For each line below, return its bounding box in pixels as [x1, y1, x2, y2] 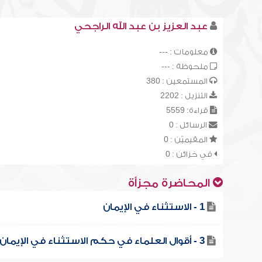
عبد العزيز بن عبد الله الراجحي [74, 21, 208, 32]
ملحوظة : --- [161, 62, 210, 71]
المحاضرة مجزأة [127, 177, 213, 189]
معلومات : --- [158, 47, 210, 56]
